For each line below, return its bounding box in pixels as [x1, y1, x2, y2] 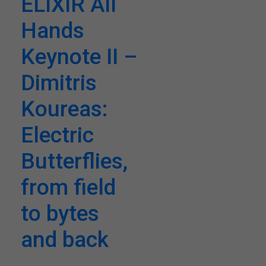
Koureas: [21, 96, 107, 122]
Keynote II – [21, 43, 137, 69]
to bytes [21, 200, 99, 226]
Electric [21, 122, 94, 148]
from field [21, 174, 116, 200]
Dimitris [21, 69, 97, 96]
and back [21, 226, 109, 252]
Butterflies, [21, 148, 128, 174]
